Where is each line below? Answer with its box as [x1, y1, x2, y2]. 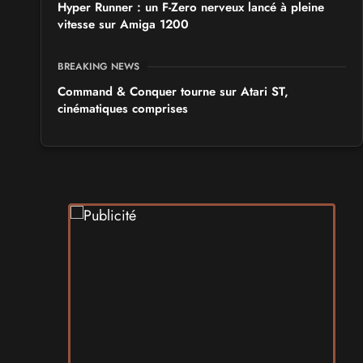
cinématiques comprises [58, 99, 188, 117]
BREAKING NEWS [58, 58, 139, 74]
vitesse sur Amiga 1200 [58, 15, 189, 34]
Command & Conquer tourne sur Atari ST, [58, 82, 288, 100]
